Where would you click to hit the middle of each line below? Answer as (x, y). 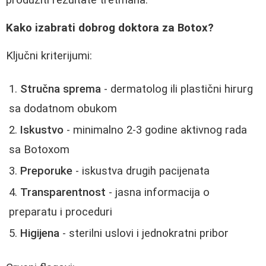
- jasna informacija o (158, 193)
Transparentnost (63, 193)
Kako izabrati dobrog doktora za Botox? (110, 28)
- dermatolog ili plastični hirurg (177, 89)
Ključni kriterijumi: (49, 56)
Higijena (40, 234)
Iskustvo (42, 130)
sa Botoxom (39, 150)
